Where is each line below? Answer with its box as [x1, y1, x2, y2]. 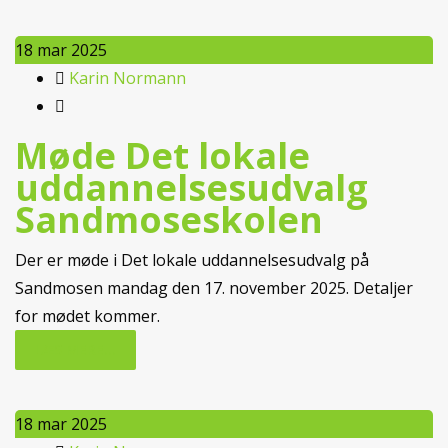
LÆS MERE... [35, 340, 116, 359]
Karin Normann [69, 67, 186, 89]
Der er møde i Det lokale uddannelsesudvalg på [15, 249, 369, 271]
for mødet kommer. [15, 305, 160, 327]
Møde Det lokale [15, 131, 310, 180]
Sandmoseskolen [15, 195, 323, 244]
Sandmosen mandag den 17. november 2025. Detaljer [15, 277, 413, 299]
